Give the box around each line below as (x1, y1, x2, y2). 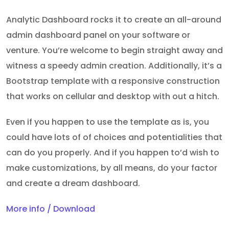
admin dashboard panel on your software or (6, 29, 190, 41)
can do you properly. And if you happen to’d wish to (6, 146, 219, 158)
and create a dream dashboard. (6, 177, 140, 189)
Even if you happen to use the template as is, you (6, 116, 209, 128)
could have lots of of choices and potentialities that (6, 131, 222, 143)
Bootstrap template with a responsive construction (6, 75, 220, 87)
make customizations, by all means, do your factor (6, 162, 217, 174)
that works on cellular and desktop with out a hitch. (6, 90, 219, 102)
